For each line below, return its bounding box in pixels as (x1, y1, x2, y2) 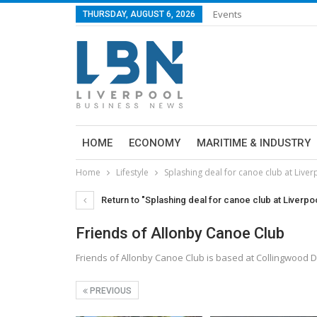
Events (213, 8, 242, 21)
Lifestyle (116, 166, 149, 178)
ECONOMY (129, 137, 180, 149)
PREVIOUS (88, 286, 132, 296)
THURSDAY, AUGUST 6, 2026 (83, 9, 195, 19)
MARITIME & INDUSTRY (197, 137, 311, 149)
